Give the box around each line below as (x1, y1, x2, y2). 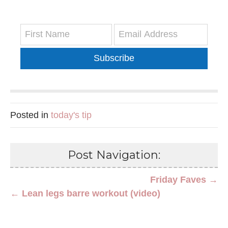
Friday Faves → (150, 175, 218, 185)
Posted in (10, 110, 51, 121)
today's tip (51, 110, 92, 121)
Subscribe (94, 53, 134, 64)
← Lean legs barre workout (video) (10, 188, 160, 199)
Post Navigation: (68, 148, 160, 162)
